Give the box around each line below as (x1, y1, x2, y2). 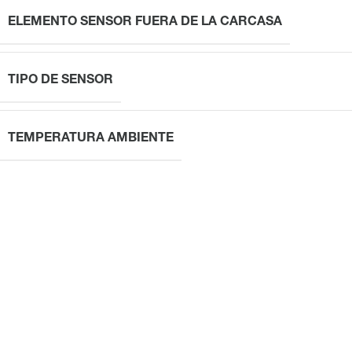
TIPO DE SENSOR (8, 74, 113, 87)
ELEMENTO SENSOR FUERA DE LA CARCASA (8, 16, 282, 29)
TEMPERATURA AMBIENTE (8, 132, 174, 145)
